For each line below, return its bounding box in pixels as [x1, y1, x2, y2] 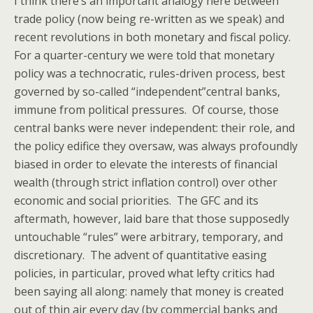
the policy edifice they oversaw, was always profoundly [14, 138, 298, 154]
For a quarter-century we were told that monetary [14, 48, 275, 63]
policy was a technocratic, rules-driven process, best [14, 66, 285, 81]
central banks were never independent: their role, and [14, 120, 295, 136]
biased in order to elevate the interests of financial [14, 156, 277, 172]
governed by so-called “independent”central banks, [14, 84, 280, 99]
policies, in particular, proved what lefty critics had [14, 265, 275, 281]
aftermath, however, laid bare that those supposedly [14, 211, 289, 226]
